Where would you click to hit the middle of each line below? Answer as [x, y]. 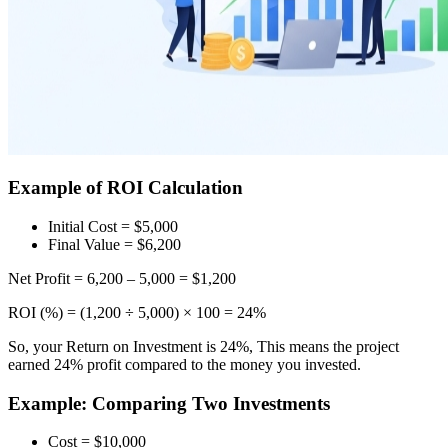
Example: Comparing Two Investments [169, 403]
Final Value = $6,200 [114, 244]
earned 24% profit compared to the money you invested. [184, 364]
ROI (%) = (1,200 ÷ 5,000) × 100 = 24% [137, 312]
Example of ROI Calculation [125, 188]
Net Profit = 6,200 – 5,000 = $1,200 [122, 278]
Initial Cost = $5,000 [113, 226]
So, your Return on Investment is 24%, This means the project [203, 346]
